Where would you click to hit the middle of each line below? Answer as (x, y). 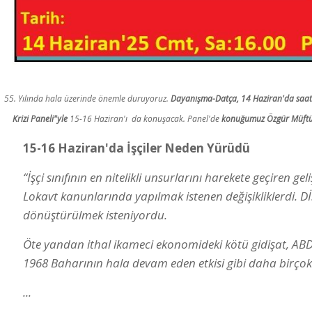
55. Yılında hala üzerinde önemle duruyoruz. (86, 99)
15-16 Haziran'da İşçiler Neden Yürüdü (136, 148)
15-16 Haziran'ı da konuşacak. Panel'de (145, 119)
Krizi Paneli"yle (40, 119)
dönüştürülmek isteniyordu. (95, 215)
